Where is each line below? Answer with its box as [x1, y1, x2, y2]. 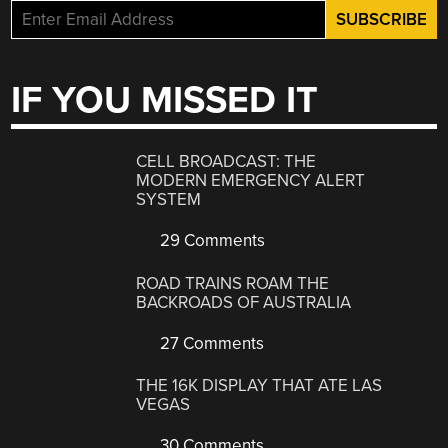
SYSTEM [136, 189, 202, 211]
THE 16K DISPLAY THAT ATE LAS [136, 375, 383, 397]
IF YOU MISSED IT [11, 77, 319, 123]
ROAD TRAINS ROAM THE [136, 272, 330, 294]
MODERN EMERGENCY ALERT [136, 170, 366, 192]
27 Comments [156, 332, 265, 354]
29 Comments [156, 230, 266, 252]
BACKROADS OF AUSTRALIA [136, 291, 352, 313]
